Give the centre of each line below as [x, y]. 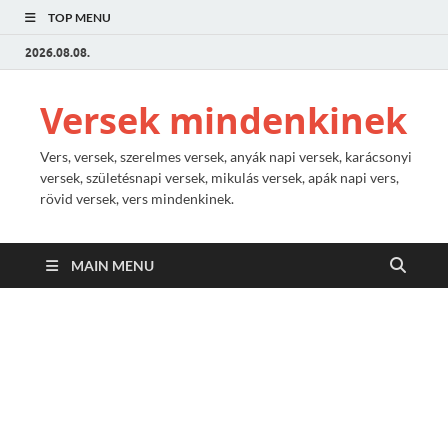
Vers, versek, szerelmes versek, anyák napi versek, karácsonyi [226, 156]
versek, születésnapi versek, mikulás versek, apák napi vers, [219, 177]
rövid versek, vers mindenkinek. [137, 198]
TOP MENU [79, 17]
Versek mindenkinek [223, 120]
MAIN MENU [112, 265]
